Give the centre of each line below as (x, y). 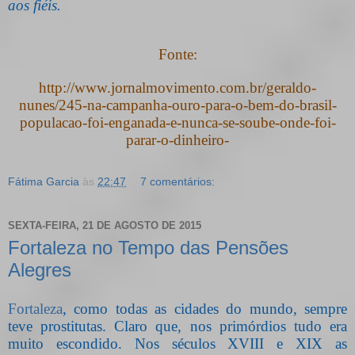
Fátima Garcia (44, 181)
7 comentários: (178, 181)
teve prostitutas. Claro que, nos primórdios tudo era (177, 326)
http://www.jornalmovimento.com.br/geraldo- (177, 87)
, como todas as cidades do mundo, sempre (205, 308)
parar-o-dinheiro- (177, 139)
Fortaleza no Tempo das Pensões (148, 247)
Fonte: (177, 54)
